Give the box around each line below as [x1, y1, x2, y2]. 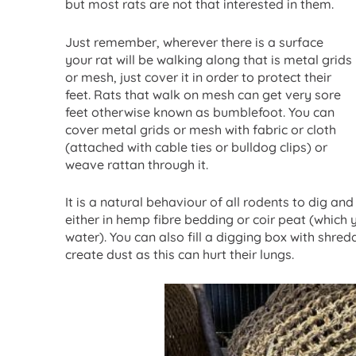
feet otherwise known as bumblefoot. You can [65, 103, 335, 120]
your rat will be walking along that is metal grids [65, 51, 352, 68]
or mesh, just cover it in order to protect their [65, 68, 331, 85]
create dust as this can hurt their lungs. [65, 246, 294, 263]
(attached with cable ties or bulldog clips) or [65, 138, 327, 155]
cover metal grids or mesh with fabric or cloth [65, 121, 336, 137]
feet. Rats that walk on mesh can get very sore [65, 86, 341, 103]
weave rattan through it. [65, 156, 208, 172]
